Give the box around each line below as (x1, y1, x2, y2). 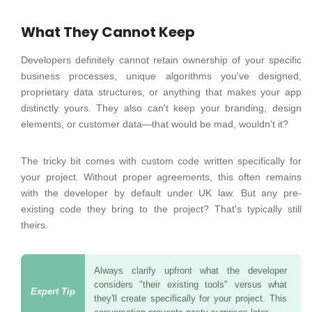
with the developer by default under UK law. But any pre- (21, 187, 302, 198)
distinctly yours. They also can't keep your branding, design (21, 102, 302, 114)
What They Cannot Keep (21, 22, 195, 42)
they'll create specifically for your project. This (94, 294, 287, 304)
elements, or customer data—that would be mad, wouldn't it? (21, 118, 288, 130)
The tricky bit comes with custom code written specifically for (21, 155, 302, 166)
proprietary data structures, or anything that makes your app (21, 86, 302, 97)
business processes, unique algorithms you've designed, (21, 70, 302, 81)
